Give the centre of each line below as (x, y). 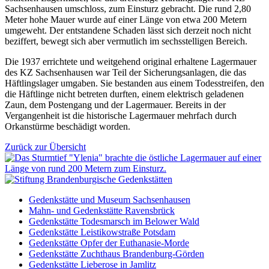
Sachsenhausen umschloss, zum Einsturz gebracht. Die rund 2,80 (128, 8)
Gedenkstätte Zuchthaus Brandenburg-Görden (116, 253)
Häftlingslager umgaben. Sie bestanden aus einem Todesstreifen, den (134, 83)
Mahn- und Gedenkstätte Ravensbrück (102, 210)
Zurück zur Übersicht (45, 147)
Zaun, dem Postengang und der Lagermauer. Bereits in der (115, 104)
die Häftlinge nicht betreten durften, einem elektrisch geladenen (124, 94)
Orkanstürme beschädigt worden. (68, 126)
